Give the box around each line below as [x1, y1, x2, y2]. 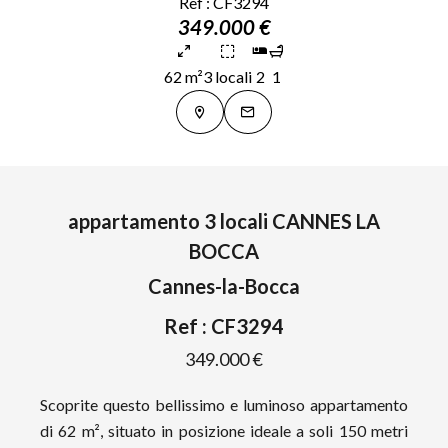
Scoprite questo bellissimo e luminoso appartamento [40, 395, 408, 414]
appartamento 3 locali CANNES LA [68, 209, 380, 233]
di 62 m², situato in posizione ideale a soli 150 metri [40, 421, 408, 440]
